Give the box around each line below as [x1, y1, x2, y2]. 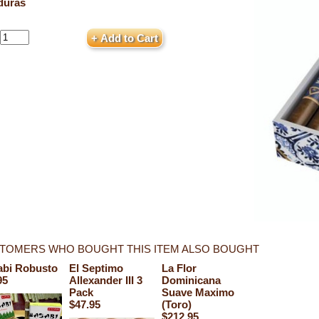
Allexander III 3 [69, 274, 142, 286]
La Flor [162, 262, 197, 274]
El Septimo [69, 262, 123, 274]
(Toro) [162, 298, 192, 310]
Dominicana [162, 274, 221, 286]
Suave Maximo [162, 286, 234, 298]
